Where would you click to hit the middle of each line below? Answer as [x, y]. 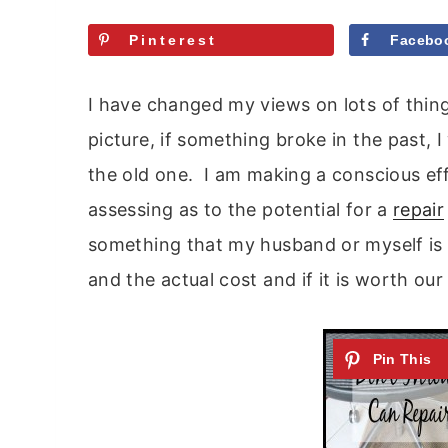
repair [418, 210]
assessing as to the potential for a [240, 210]
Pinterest [173, 39]
